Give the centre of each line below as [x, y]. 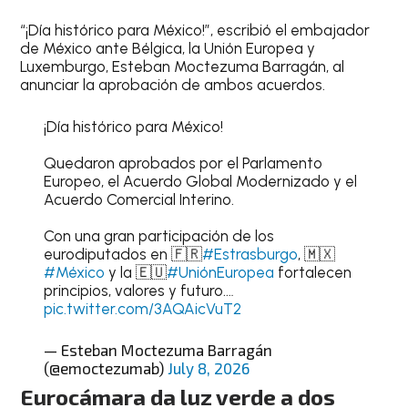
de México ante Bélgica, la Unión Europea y [168, 48]
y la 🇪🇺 [135, 272]
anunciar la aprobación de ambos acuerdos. [173, 85]
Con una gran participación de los [158, 235]
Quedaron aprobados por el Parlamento [183, 163]
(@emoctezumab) [105, 368]
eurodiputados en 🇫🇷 [122, 254]
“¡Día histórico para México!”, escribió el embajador [195, 30]
